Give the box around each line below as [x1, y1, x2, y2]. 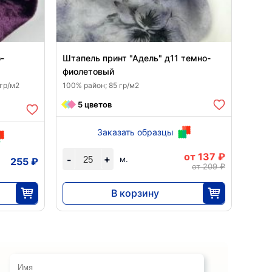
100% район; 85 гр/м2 [63, 80, 140, 90]
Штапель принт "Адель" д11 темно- [63, 52, 211, 63]
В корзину [110, 186, 159, 199]
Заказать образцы [97, 126, 174, 137]
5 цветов [78, 100, 112, 110]
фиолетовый [63, 66, 115, 76]
